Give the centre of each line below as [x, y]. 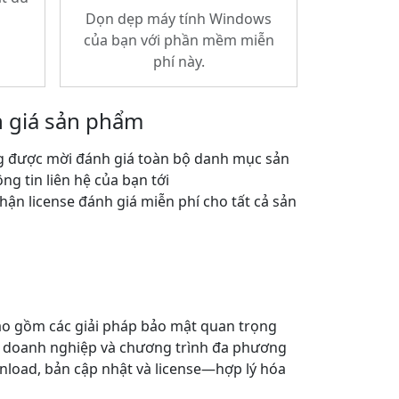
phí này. [179, 61]
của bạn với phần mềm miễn [179, 40]
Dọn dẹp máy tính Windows [179, 19]
